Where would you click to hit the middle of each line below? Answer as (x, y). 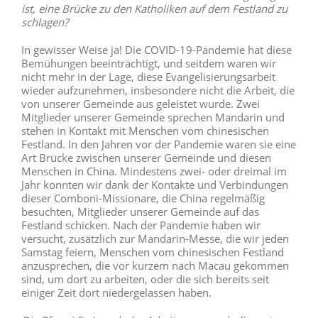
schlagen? (44, 22)
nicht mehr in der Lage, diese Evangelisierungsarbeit (148, 77)
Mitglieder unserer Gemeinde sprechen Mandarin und (153, 117)
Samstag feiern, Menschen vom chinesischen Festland (152, 252)
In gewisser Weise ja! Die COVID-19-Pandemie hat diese (156, 50)
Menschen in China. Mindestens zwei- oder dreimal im (154, 171)
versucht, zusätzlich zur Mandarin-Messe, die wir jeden (155, 239)
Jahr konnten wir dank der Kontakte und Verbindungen (154, 185)
